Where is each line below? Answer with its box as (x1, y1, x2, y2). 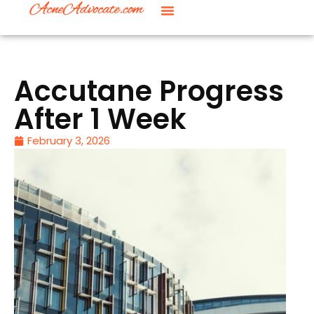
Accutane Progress (14, 71, 284, 111)
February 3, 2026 (27, 133, 110, 148)
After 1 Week (14, 100, 186, 139)
